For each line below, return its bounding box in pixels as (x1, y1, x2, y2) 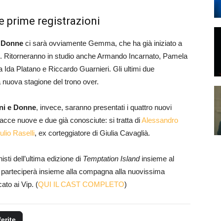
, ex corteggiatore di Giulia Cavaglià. (35, 128, 150, 137)
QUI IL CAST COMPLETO (38, 180, 124, 188)
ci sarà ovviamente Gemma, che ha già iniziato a (23, 38, 182, 47)
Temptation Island (83, 154, 140, 163)
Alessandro (142, 115, 178, 124)
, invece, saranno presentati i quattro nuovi (36, 103, 172, 111)
